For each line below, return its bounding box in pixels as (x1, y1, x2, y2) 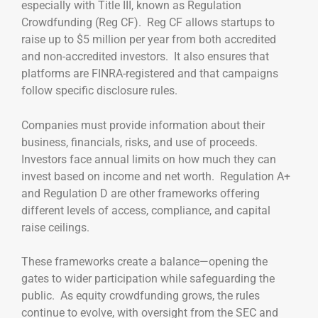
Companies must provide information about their (21, 118, 265, 132)
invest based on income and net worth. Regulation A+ (21, 169, 290, 183)
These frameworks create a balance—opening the (21, 254, 268, 268)
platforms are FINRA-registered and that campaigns (21, 67, 278, 81)
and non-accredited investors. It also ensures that (21, 50, 269, 64)
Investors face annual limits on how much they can (21, 152, 276, 166)
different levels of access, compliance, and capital (21, 203, 270, 217)
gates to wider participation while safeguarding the (21, 271, 275, 285)
